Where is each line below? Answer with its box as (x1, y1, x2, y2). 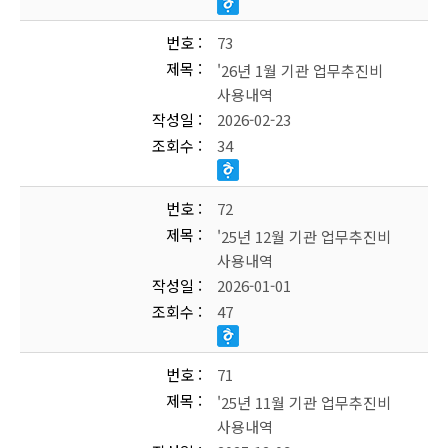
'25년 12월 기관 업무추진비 (217, 225, 391, 247)
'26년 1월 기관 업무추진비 (217, 59, 383, 81)
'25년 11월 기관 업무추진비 (217, 391, 391, 413)
